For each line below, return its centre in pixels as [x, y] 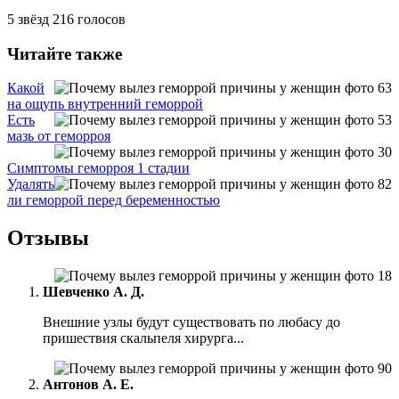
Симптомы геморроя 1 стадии [98, 168]
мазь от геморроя [59, 136]
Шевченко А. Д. [94, 292]
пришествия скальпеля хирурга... [143, 338]
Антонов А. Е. [88, 385]
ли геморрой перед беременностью [114, 200]
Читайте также [65, 53]
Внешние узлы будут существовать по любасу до [191, 322]
